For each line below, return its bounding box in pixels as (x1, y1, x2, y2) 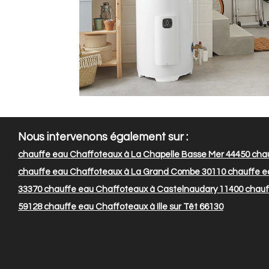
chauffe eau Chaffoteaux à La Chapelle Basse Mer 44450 (18, 150, 250, 160)
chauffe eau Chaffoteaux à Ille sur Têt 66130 (42, 202, 223, 212)
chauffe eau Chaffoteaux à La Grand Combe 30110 (18, 168, 226, 177)
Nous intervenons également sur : (18, 131, 188, 144)
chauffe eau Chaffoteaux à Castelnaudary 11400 (42, 185, 243, 195)
